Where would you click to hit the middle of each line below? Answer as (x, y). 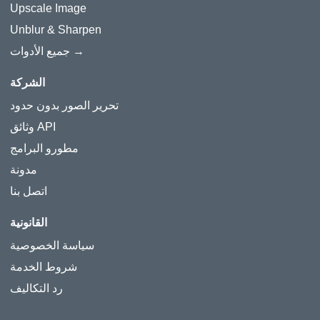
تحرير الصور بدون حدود (64, 105)
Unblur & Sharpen (56, 30)
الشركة (27, 82)
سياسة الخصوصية (52, 245)
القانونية (29, 222)
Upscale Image (48, 8)
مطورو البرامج (44, 148)
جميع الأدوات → (77, 51)
